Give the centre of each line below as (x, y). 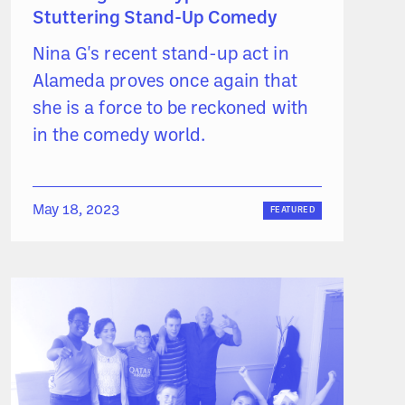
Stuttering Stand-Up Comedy (155, 19)
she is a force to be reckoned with (171, 109)
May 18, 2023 (76, 210)
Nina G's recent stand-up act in (161, 55)
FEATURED (293, 210)
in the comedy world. (119, 136)
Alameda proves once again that (165, 82)
